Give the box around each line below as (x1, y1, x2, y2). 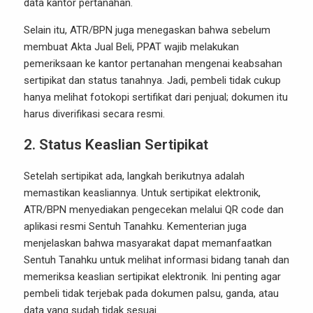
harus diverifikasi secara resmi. (24, 108, 165, 121)
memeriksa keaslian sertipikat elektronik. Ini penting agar (24, 270, 281, 284)
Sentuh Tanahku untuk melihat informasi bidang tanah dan (24, 254, 289, 267)
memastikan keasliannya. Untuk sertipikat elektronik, (24, 187, 261, 200)
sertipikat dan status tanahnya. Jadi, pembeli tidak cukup (24, 74, 281, 87)
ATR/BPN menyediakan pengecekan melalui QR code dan (24, 203, 284, 217)
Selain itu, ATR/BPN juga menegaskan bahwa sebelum (24, 24, 270, 37)
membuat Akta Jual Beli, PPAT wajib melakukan (24, 41, 239, 54)
